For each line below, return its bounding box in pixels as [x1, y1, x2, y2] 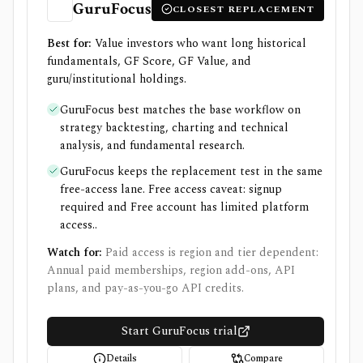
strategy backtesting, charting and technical [60, 119, 288, 136]
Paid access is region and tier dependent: [105, 244, 318, 261]
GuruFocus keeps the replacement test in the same [60, 163, 322, 180]
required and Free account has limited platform [60, 199, 309, 216]
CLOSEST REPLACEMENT [173, 2, 315, 16]
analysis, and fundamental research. [60, 137, 245, 154]
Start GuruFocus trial [121, 322, 237, 340]
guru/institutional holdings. [47, 70, 186, 88]
